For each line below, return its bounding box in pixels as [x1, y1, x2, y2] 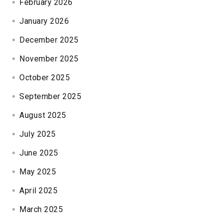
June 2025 [19, 148, 58, 158]
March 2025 [19, 204, 63, 214]
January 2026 [19, 16, 69, 26]
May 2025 [19, 166, 56, 176]
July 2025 [19, 129, 56, 139]
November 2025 [19, 54, 79, 63]
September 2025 [19, 91, 82, 101]
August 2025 [19, 110, 66, 120]
